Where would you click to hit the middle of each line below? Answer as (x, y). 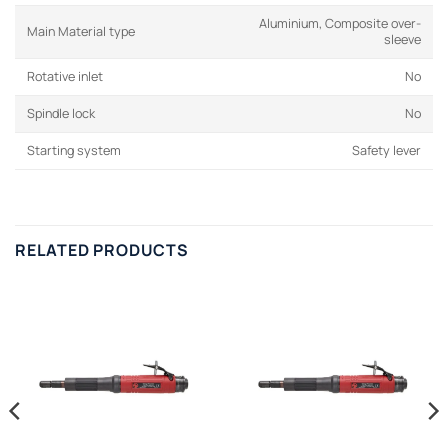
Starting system (74, 151)
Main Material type (81, 32)
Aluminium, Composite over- (340, 24)
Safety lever (386, 151)
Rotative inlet (65, 77)
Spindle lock (61, 114)
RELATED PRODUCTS (102, 250)
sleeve (402, 40)
